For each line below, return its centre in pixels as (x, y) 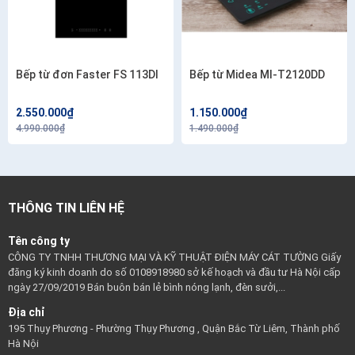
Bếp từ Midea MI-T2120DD (257, 75)
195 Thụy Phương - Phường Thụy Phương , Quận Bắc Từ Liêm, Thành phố (174, 329)
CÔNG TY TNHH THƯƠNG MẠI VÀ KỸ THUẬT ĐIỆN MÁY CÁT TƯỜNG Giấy (174, 258)
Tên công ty (39, 241)
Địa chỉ (27, 313)
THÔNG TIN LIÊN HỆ (66, 208)
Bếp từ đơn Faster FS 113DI (87, 75)
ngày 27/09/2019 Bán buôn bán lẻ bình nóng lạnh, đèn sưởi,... (147, 288)
